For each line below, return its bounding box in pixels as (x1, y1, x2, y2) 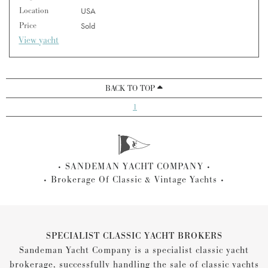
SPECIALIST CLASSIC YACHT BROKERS (45, 229, 223, 242)
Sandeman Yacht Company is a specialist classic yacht (19, 243, 249, 257)
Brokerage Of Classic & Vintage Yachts (51, 173, 217, 186)
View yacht (19, 33, 59, 47)
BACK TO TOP (105, 83, 157, 94)
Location (19, 5, 49, 16)
